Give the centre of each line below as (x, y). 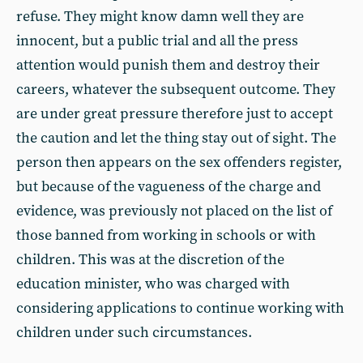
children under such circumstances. (134, 333)
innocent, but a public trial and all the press (157, 41)
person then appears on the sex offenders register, (179, 162)
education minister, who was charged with (153, 284)
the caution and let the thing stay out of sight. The (176, 138)
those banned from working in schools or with (166, 235)
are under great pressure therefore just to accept (175, 114)
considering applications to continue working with (180, 308)
